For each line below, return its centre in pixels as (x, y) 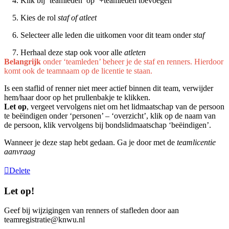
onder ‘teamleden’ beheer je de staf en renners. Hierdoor (132, 61)
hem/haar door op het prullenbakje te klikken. (77, 97)
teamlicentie (196, 142)
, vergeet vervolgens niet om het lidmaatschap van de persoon (125, 106)
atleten (135, 52)
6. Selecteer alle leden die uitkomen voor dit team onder (99, 35)
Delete (20, 170)
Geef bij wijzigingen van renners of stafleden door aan (91, 211)
